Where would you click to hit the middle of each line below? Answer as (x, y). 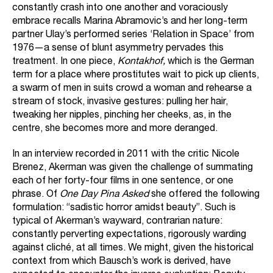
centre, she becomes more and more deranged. (115, 129)
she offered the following (205, 195)
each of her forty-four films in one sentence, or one (123, 182)
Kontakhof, (143, 62)
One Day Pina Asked (105, 195)
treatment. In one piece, (65, 62)
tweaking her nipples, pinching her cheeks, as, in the (122, 116)
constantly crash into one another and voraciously (120, 9)
